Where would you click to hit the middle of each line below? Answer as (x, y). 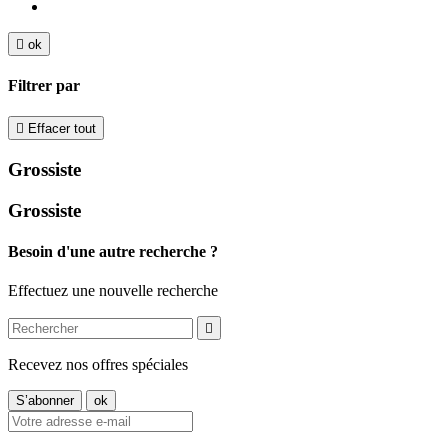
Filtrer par (44, 85)
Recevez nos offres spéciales (98, 365)
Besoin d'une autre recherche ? (113, 251)
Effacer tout (62, 129)
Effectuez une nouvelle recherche (113, 291)
